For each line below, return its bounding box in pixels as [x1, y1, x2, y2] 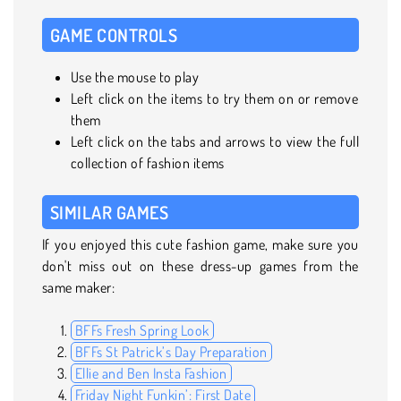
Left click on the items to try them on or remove [71, 89, 359, 107]
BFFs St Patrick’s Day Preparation [75, 342, 268, 361]
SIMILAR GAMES [50, 200, 169, 224]
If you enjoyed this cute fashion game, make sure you [42, 235, 359, 253]
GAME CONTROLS [50, 22, 178, 47]
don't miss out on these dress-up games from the [42, 256, 359, 275]
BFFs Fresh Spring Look [75, 320, 209, 339]
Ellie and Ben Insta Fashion [75, 363, 227, 382]
